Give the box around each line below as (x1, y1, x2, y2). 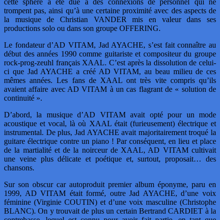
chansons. (4, 164, 34, 172)
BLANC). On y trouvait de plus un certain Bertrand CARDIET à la (4, 207, 216, 216)
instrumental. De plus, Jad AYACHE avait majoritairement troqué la (4, 128, 216, 137)
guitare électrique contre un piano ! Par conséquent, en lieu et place (4, 137, 216, 146)
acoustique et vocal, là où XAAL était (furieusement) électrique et (4, 119, 216, 128)
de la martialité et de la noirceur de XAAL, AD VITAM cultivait (4, 146, 216, 155)
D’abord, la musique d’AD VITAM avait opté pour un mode (4, 110, 216, 119)
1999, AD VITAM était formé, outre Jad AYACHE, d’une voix (4, 189, 216, 198)
